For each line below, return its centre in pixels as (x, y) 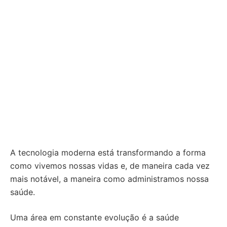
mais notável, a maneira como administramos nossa (109, 179)
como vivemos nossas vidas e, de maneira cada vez (110, 166)
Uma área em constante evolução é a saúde (94, 217)
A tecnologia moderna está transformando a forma (108, 153)
